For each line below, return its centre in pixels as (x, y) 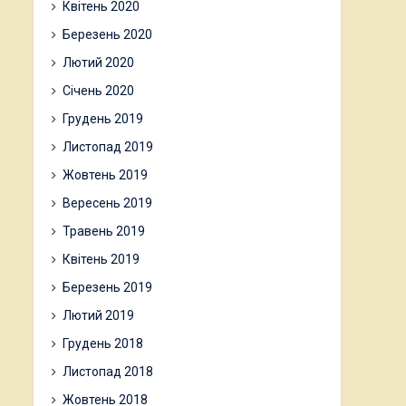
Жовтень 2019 (105, 175)
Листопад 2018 (108, 372)
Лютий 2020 (98, 63)
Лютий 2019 (98, 315)
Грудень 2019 (103, 119)
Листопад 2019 (108, 147)
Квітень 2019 (101, 259)
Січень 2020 (98, 91)
